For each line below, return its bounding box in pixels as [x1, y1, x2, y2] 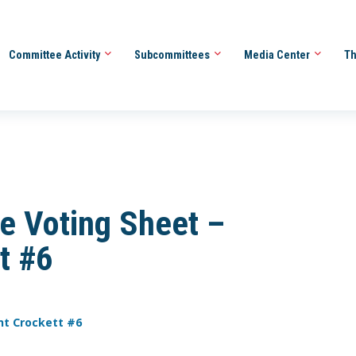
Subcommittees [133, 48, 212, 61]
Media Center [243, 48, 312, 61]
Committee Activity [8, 48, 103, 61]
